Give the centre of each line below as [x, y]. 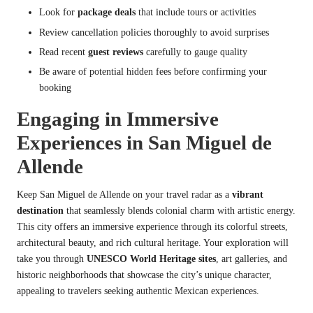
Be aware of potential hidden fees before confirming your [153, 71]
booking [55, 87]
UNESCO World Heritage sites [151, 259]
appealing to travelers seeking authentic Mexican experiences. [138, 291]
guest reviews [116, 52]
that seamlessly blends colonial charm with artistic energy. [180, 210]
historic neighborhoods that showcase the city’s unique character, [144, 275]
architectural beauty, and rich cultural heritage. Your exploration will [153, 242]
